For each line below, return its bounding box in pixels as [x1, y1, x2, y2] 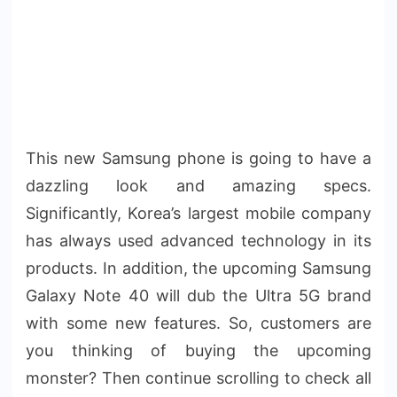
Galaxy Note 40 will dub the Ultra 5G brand [26, 285, 371, 305]
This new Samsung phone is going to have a [26, 148, 371, 167]
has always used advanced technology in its [26, 230, 371, 250]
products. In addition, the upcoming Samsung [26, 258, 371, 277]
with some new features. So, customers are [26, 313, 371, 332]
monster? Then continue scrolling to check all [26, 368, 371, 387]
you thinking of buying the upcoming [26, 340, 371, 360]
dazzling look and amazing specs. [26, 175, 371, 195]
